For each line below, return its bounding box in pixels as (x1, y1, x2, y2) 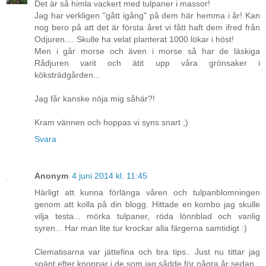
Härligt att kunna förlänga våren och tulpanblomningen (34, 188, 260, 198)
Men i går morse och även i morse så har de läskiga (34, 46, 260, 56)
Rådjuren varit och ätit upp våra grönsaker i (34, 58, 260, 68)
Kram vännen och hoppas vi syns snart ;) (34, 118, 188, 128)
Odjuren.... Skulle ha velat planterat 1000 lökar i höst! (34, 34, 234, 45)
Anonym (34, 171, 68, 181)
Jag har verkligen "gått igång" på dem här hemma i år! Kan (34, 11, 260, 21)
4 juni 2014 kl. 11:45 (72, 171, 147, 181)
